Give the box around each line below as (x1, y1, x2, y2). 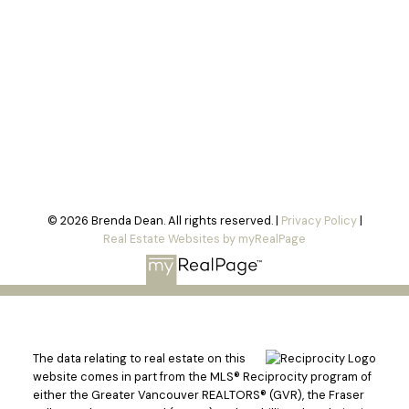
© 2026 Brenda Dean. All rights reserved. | (47, 213, 281, 229)
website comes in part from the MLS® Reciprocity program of (32, 369, 372, 385)
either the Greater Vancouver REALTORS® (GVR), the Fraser (32, 387, 364, 404)
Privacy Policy (280, 213, 357, 229)
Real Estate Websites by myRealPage (103, 231, 306, 247)
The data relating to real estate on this (32, 351, 246, 367)
